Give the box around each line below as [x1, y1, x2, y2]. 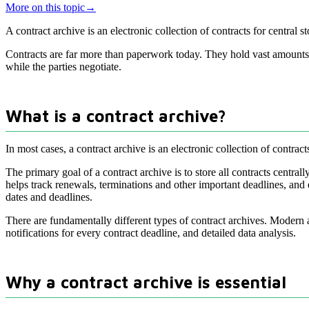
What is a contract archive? [6, 106, 226, 126]
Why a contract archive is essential [6, 272, 286, 292]
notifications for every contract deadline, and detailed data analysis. [6, 227, 296, 239]
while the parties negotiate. [6, 61, 121, 73]
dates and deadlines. [6, 191, 92, 203]
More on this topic [6, 1, 85, 14]
